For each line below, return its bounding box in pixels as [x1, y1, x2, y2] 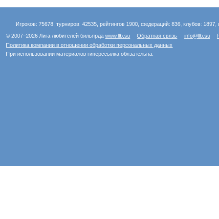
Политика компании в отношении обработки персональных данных [6, 42, 173, 48]
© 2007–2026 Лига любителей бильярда [6, 32, 106, 39]
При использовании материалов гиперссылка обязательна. [6, 51, 154, 57]
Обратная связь [137, 32, 177, 39]
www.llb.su [105, 32, 131, 39]
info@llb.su [184, 32, 210, 39]
